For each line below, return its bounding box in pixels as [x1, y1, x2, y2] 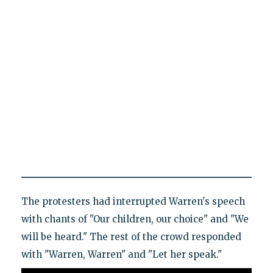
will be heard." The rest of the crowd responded [21, 231, 241, 243]
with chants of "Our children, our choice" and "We [21, 213, 249, 225]
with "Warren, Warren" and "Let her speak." [21, 249, 222, 261]
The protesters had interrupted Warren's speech [21, 196, 245, 208]
